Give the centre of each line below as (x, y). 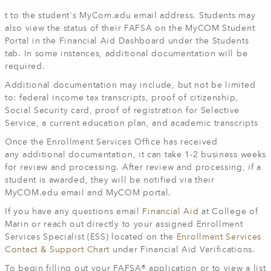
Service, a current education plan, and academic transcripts (132, 123)
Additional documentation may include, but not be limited (130, 85)
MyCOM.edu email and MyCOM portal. (90, 193)
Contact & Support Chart (57, 250)
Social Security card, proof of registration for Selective (122, 111)
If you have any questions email (74, 212)
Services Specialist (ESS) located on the (91, 237)
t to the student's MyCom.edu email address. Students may (130, 16)
